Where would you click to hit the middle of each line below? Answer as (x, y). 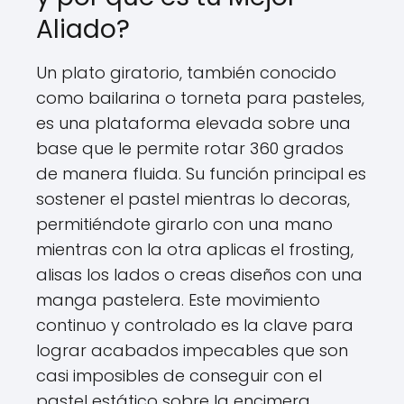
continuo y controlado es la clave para (195, 325)
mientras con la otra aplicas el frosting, (195, 249)
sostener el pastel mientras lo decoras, (193, 199)
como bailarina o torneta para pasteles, (200, 98)
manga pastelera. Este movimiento (178, 300)
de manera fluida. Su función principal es (201, 174)
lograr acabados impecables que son (192, 350)
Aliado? (83, 29)
